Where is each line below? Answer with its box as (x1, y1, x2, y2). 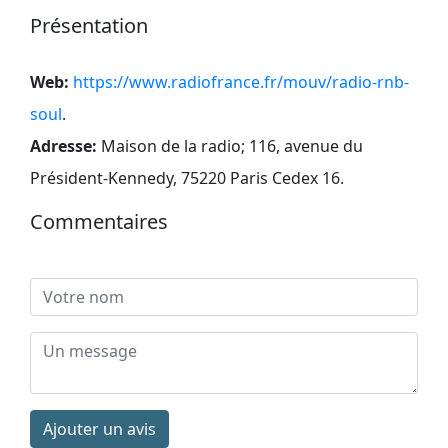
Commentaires (30, 207, 168, 235)
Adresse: (30, 134, 97, 157)
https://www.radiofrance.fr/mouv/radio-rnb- (73, 70, 409, 93)
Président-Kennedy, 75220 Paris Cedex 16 (30, 166, 340, 189)
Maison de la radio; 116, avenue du (101, 134, 363, 157)
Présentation (30, 11, 148, 39)
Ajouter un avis (43, 417, 156, 440)
